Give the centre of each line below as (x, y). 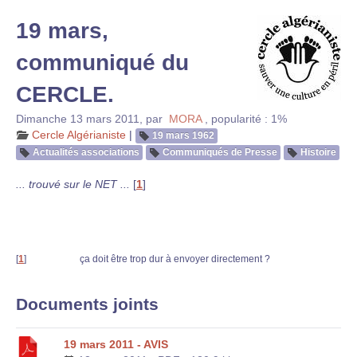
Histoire (318, 152)
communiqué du (102, 63)
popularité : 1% (249, 119)
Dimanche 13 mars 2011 (78, 119)
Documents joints (87, 304)
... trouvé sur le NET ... (73, 184)
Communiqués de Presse (220, 152)
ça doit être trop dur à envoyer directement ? (175, 259)
